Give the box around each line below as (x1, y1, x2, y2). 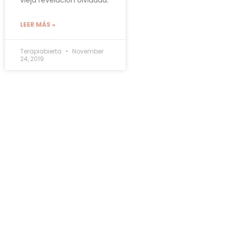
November (71, 46, 103, 55)
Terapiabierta (20, 46, 63, 55)
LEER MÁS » (20, 20, 55, 29)
